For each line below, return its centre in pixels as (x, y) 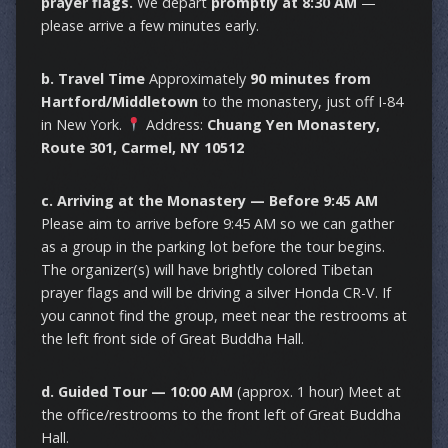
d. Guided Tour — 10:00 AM (136, 392)
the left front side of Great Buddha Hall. (172, 339)
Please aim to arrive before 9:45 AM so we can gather (217, 224)
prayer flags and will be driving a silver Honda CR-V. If (215, 293)
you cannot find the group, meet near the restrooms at (223, 316)
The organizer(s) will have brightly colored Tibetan (206, 270)
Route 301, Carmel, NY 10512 (142, 148)
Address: (175, 125)
